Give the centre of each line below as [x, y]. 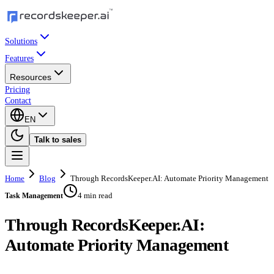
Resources [31, 77]
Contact [18, 101]
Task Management [34, 196]
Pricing [17, 90]
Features [19, 58]
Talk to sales [58, 140]
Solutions [21, 41]
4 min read [95, 195]
